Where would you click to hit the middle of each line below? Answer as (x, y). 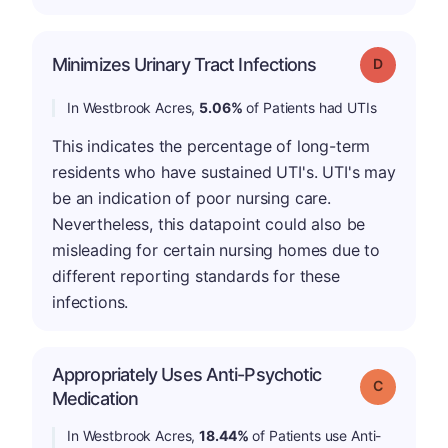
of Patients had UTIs (309, 107)
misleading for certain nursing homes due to (216, 250)
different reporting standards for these (196, 276)
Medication (95, 398)
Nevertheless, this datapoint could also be (209, 224)
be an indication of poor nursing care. (191, 198)
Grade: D (407, 62)
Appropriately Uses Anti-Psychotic (187, 374)
